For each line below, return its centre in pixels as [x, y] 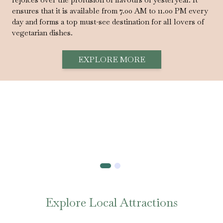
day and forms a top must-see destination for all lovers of [108, 22]
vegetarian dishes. [42, 33]
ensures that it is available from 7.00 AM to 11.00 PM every [110, 11]
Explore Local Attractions [111, 203]
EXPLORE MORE [111, 60]
